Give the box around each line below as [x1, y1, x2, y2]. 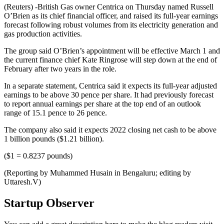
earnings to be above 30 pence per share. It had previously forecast [4, 90, 213, 99]
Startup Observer [4, 196, 94, 210]
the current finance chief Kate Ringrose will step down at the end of [4, 55, 217, 64]
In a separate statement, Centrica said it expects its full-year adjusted [4, 81, 217, 90]
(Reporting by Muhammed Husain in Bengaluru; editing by [4, 168, 191, 177]
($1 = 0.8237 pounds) [4, 151, 72, 160]
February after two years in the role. [4, 64, 116, 73]
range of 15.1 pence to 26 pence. [4, 108, 107, 117]
